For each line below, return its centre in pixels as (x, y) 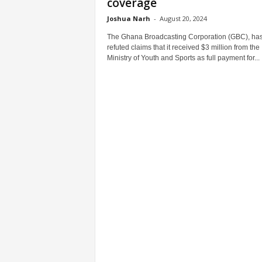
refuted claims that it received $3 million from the (183, 47)
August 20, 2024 (183, 18)
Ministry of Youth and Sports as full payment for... (183, 58)
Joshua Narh (128, 18)
